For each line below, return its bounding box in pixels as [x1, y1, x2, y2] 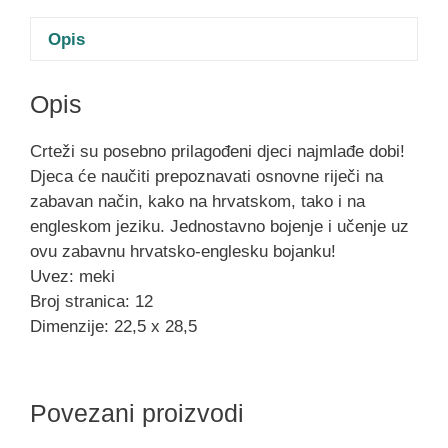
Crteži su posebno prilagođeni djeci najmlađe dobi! [30, 141, 405, 161]
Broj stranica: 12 [30, 291, 153, 311]
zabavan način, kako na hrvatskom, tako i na [30, 191, 365, 211]
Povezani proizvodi [30, 399, 244, 428]
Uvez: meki [30, 266, 115, 286]
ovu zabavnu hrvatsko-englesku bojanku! [30, 241, 336, 261]
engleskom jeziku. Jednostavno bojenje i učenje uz [30, 216, 409, 236]
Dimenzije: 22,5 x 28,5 [30, 316, 197, 336]
